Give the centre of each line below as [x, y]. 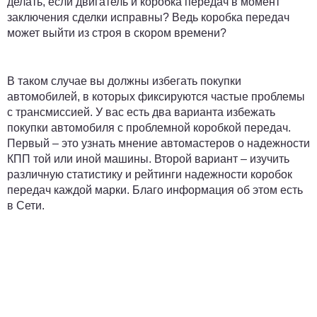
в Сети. [27, 206]
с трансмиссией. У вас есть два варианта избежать [141, 112]
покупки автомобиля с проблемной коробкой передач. [149, 128]
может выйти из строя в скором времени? [117, 33]
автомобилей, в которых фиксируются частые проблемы [156, 97]
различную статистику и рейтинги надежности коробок [150, 174]
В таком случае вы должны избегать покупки [124, 81]
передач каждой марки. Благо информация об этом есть [155, 190]
